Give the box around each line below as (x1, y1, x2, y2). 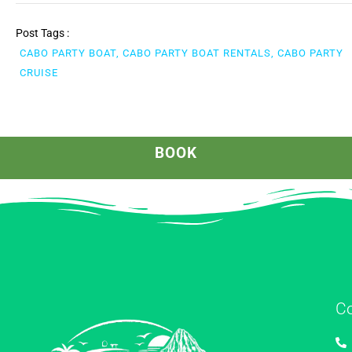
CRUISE (20, 66, 58, 79)
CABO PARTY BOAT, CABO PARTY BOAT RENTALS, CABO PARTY (20, 46, 343, 59)
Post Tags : (16, 27, 69, 40)
